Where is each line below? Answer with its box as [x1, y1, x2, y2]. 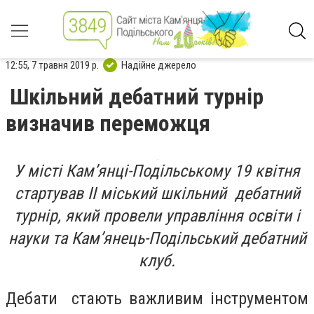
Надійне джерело [121, 58, 196, 71]
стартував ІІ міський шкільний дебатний [14, 184, 300, 203]
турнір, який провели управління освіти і [14, 206, 300, 226]
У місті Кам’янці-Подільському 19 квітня [14, 161, 300, 181]
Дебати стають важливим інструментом [6, 288, 308, 308]
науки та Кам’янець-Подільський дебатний [8, 228, 306, 248]
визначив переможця [6, 110, 210, 137]
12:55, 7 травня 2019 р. [6, 58, 99, 71]
